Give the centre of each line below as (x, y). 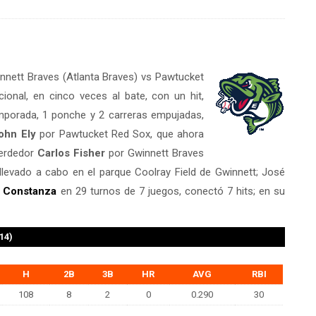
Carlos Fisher (71, 153)
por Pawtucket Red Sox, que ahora (120, 134)
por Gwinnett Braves (154, 153)
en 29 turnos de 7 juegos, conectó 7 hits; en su (171, 191)
